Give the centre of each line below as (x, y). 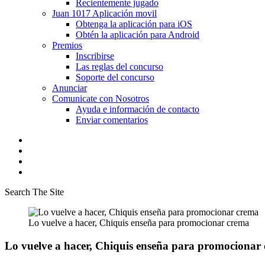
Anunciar (70, 88)
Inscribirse (95, 56)
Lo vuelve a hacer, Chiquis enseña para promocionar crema (139, 223)
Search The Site (34, 192)
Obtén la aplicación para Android (138, 35)
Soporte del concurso (115, 77)
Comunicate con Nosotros (101, 98)
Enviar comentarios (112, 120)
